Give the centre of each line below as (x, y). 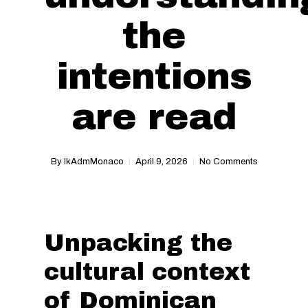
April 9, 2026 (161, 162)
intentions (154, 76)
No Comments (228, 162)
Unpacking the (138, 243)
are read (154, 117)
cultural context (147, 272)
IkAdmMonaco (93, 162)
